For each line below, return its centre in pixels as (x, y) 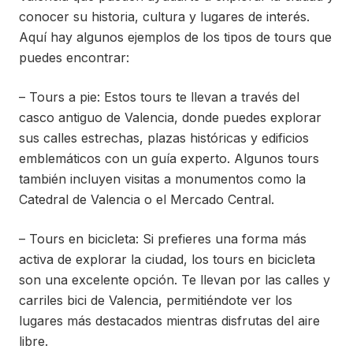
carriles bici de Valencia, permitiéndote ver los (156, 301)
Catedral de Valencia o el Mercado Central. (147, 200)
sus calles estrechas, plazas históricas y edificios (164, 138)
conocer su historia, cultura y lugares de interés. (164, 17)
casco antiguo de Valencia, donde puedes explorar (170, 118)
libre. (33, 342)
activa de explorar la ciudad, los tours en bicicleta (167, 260)
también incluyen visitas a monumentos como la (162, 179)
